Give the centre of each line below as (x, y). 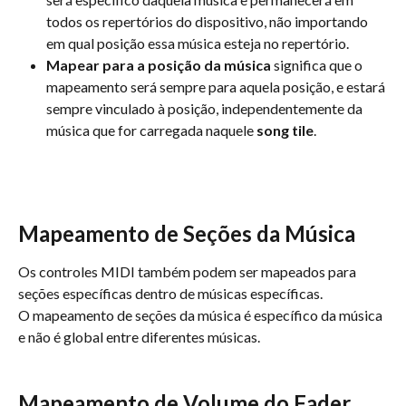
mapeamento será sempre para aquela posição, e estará (217, 86)
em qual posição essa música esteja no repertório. (198, 43)
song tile (285, 130)
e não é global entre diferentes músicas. (139, 336)
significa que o (318, 64)
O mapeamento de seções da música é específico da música (202, 314)
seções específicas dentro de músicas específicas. (170, 293)
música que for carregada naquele (151, 130)
